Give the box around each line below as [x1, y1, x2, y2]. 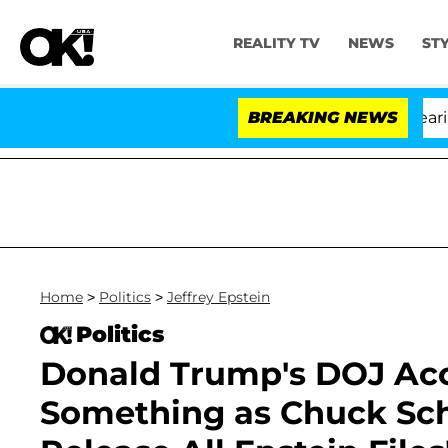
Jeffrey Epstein [167, 288, 270, 306]
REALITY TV [232, 34, 320, 53]
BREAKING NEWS [248, 108, 398, 127]
